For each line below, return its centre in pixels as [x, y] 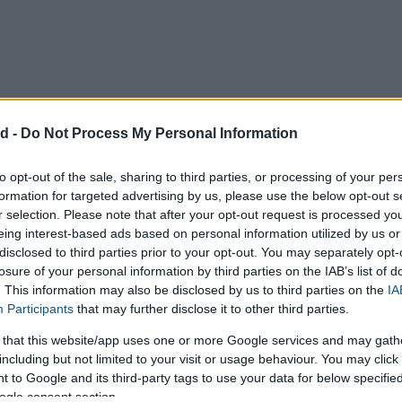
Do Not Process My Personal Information [159, 133]
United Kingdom [259, 245]
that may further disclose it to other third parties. [211, 309]
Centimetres [130, 321]
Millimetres [248, 321]
